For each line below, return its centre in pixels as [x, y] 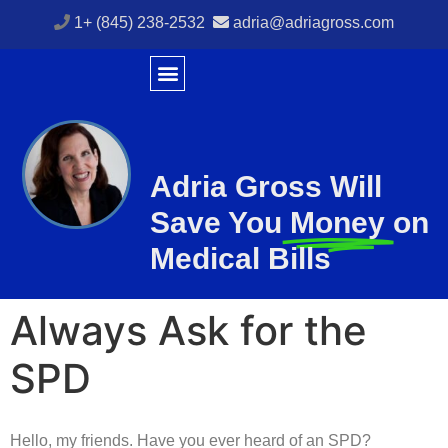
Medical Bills [241, 258]
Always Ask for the [188, 331]
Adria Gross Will [266, 186]
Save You [216, 222]
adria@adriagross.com [313, 22]
